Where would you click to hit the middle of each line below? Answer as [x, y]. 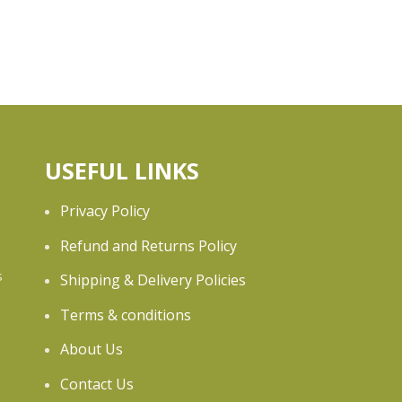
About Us [92, 349]
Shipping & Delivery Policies [153, 280]
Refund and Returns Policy [149, 245]
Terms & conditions [126, 315]
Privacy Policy [105, 211]
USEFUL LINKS [122, 170]
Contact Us [97, 384]
